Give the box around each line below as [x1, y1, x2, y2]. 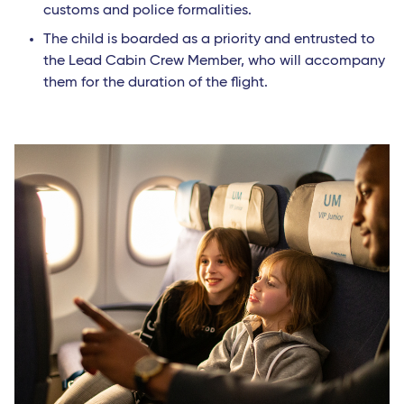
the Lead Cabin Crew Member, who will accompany [43, 53, 385, 69]
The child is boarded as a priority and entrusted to [43, 32, 375, 47]
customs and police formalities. [43, 3, 252, 18]
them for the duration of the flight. [43, 75, 268, 90]
